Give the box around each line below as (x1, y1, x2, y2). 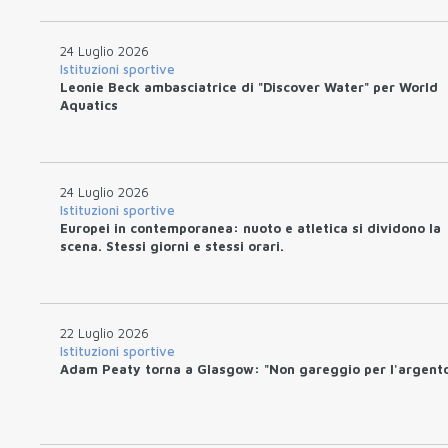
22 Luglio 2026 (60, 324, 149, 341)
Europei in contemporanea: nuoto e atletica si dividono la (60, 219, 441, 236)
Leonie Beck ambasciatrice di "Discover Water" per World (60, 78, 438, 95)
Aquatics (60, 96, 118, 113)
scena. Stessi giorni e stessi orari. (60, 237, 284, 254)
